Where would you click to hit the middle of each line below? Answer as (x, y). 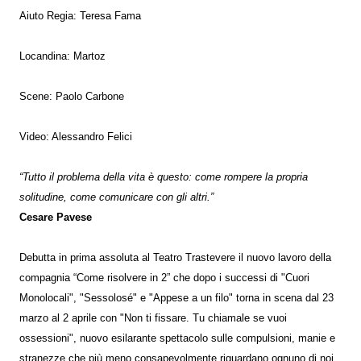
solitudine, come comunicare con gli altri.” (116, 197)
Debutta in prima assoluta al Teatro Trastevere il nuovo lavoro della (175, 257)
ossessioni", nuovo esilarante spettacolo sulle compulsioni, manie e (177, 338)
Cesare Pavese (56, 217)
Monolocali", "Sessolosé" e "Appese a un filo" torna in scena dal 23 (176, 298)
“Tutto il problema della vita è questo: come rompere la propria (164, 177)
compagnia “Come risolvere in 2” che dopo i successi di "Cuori (164, 278)
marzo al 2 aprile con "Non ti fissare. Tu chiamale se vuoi (153, 318)
